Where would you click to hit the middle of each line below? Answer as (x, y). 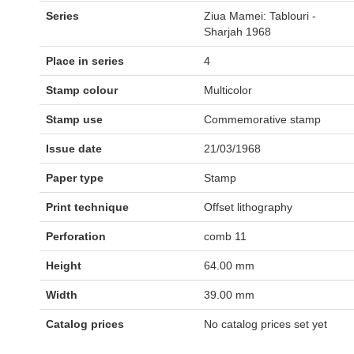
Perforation (76, 236)
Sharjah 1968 (237, 31)
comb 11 (225, 236)
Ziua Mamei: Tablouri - (260, 15)
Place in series (85, 60)
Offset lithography (248, 207)
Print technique (87, 207)
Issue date (74, 148)
